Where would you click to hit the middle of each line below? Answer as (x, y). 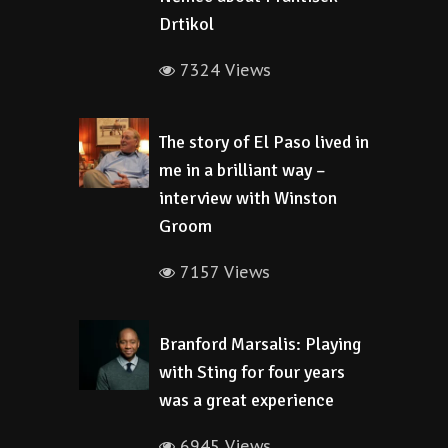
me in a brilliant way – (242, 170)
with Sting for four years (252, 372)
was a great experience (246, 400)
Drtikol (186, 24)
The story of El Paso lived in (264, 142)
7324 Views (223, 70)
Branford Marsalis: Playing (260, 344)
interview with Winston (248, 198)
